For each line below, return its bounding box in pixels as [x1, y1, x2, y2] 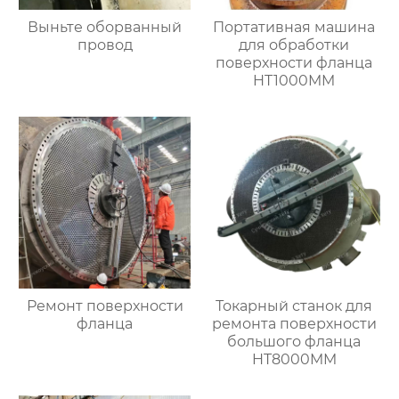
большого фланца [227, 333, 362, 351]
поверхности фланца [216, 54, 373, 72]
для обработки [239, 37, 350, 54]
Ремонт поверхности [26, 297, 183, 315]
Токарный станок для [216, 297, 373, 315]
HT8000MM [251, 351, 337, 369]
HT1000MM [253, 72, 336, 90]
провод [77, 37, 133, 54]
